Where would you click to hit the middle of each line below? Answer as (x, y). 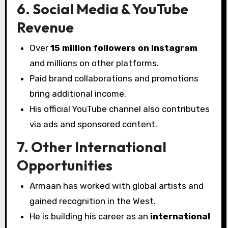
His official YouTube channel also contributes (120, 109)
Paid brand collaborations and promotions (114, 78)
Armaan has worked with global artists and (117, 186)
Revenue (45, 27)
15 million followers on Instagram (124, 48)
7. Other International (91, 147)
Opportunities (64, 165)
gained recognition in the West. (93, 201)
